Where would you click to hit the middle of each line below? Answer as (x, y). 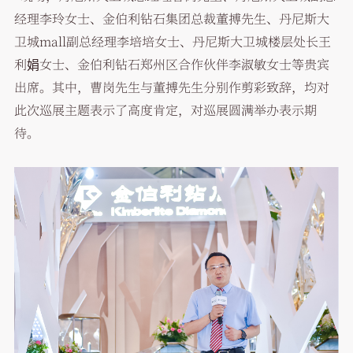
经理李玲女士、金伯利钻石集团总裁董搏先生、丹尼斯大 (171, 18)
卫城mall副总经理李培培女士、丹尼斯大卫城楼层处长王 (172, 41)
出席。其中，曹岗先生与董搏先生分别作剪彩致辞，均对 (171, 87)
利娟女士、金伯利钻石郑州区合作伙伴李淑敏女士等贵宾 (171, 64)
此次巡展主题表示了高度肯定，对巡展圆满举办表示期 (165, 110)
